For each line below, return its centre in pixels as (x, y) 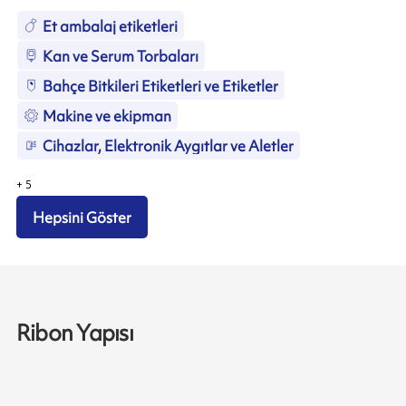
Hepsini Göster (82, 218)
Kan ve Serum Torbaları (120, 56)
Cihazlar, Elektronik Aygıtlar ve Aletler (168, 146)
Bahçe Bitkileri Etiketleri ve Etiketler (160, 86)
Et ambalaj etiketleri (110, 26)
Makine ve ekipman (106, 116)
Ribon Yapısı (74, 333)
